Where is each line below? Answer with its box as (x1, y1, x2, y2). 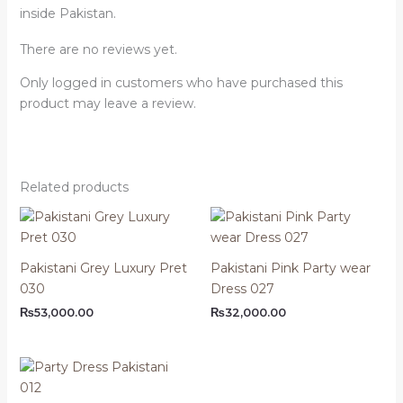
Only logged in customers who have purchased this (19, 75, 343, 92)
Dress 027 (210, 281, 274, 298)
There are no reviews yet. (19, 41, 177, 58)
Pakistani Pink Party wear (210, 260, 371, 277)
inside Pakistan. (19, 5, 116, 22)
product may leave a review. (19, 95, 196, 112)
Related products (19, 179, 129, 196)
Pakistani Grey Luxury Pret (19, 260, 187, 277)
